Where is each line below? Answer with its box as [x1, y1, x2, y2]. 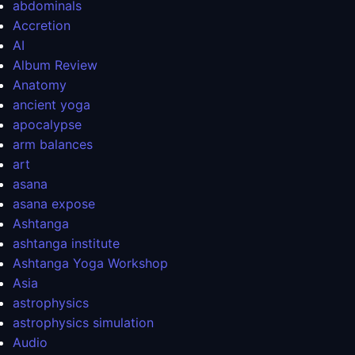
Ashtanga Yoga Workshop [13, 255, 168, 272]
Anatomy [13, 77, 67, 94]
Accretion [13, 17, 71, 34]
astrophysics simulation [13, 315, 154, 331]
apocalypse [13, 116, 82, 133]
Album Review [13, 57, 97, 74]
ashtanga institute [13, 235, 120, 252]
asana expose [13, 196, 95, 212]
